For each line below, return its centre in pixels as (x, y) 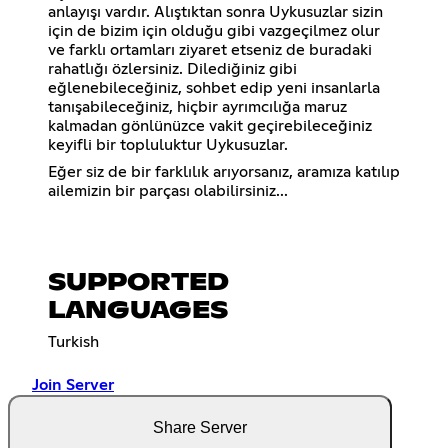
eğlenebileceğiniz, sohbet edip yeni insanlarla (214, 88)
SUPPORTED (138, 283)
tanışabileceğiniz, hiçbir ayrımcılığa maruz (197, 107)
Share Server (200, 428)
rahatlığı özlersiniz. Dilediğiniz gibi (172, 69)
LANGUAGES (138, 311)
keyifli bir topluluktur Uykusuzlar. (168, 145)
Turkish (73, 342)
